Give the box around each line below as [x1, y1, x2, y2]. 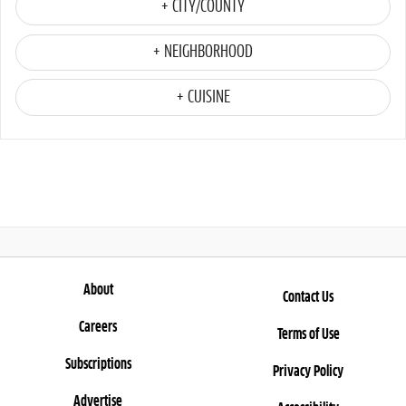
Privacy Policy [273, 364, 343, 380]
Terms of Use [276, 327, 340, 343]
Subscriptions [64, 357, 131, 372]
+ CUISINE [176, 88, 230, 106]
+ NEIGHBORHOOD [153, 43, 253, 62]
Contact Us [283, 290, 333, 305]
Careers [79, 320, 117, 335]
